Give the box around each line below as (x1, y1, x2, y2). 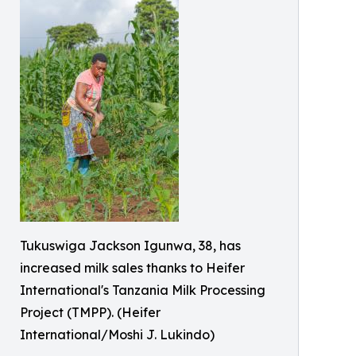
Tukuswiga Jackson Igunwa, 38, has (20, 238, 241, 254)
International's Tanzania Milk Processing (20, 282, 265, 299)
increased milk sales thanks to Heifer (20, 260, 245, 277)
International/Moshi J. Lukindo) (20, 327, 215, 343)
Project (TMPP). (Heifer (20, 304, 161, 321)
